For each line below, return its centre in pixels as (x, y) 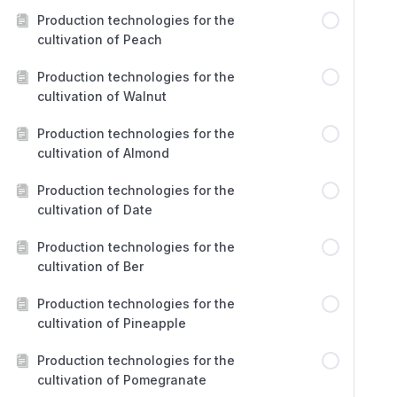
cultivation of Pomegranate (122, 380)
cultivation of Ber (90, 266)
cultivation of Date (95, 210)
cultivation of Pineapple (112, 323)
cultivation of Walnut (102, 96)
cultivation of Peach (100, 39)
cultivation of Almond (103, 153)
